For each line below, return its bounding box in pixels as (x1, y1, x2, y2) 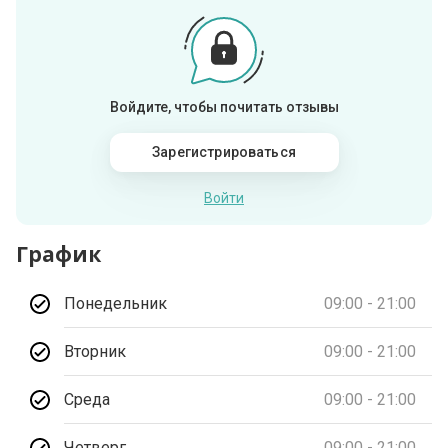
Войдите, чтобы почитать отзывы (109, 99, 339, 116)
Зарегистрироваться (152, 144, 296, 161)
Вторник (64, 341, 127, 361)
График (16, 240, 102, 269)
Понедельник (64, 293, 168, 313)
